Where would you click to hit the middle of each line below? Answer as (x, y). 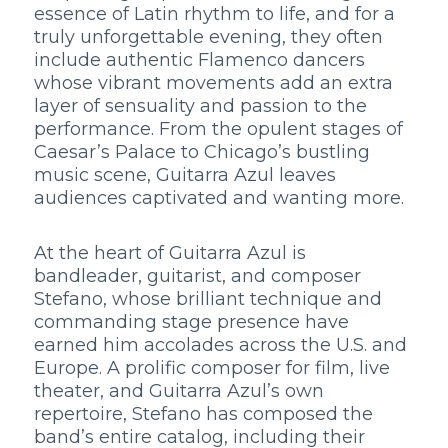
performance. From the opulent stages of (218, 129)
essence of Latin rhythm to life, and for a (214, 14)
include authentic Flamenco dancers (199, 60)
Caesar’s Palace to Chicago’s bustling (202, 152)
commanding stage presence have (191, 321)
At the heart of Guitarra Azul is (170, 252)
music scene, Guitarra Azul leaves (185, 175)
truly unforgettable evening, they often (208, 37)
